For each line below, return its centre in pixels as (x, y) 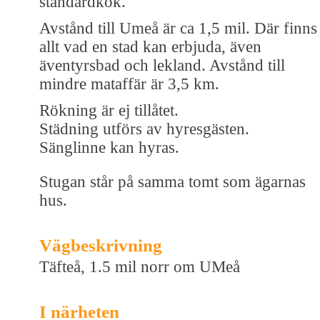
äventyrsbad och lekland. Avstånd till (162, 65)
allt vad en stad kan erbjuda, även (150, 46)
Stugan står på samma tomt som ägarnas (172, 181)
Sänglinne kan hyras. (109, 147)
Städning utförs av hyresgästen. (144, 129)
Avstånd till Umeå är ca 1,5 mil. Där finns (178, 28)
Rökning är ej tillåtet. (109, 110)
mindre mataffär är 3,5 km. (129, 84)
